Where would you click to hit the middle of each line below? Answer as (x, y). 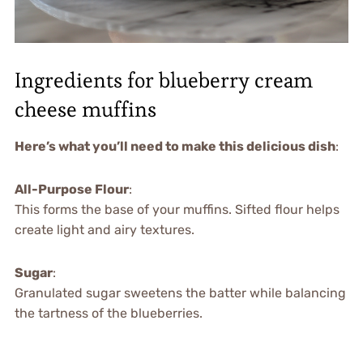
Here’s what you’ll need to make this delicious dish (175, 147)
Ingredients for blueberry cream (163, 81)
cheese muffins (85, 110)
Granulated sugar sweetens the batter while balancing (180, 293)
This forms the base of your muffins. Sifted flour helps (177, 210)
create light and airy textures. (104, 230)
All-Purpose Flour (71, 190)
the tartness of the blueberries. (108, 314)
